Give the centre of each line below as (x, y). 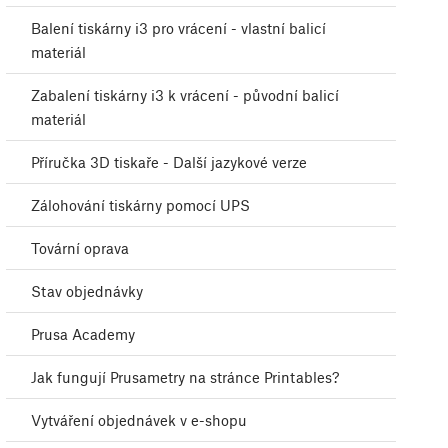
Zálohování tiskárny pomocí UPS (140, 205)
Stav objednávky (87, 291)
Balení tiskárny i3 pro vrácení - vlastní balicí (178, 28)
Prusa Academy (83, 334)
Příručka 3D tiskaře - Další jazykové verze (169, 162)
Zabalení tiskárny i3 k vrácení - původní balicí (185, 95)
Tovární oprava (80, 248)
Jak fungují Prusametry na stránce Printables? (185, 377)
